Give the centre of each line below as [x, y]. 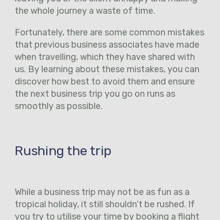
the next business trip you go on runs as [95, 94]
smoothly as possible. [60, 106]
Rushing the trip [65, 151]
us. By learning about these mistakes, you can [107, 69]
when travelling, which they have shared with [105, 57]
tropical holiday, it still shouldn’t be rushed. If [105, 204]
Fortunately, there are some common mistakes [110, 32]
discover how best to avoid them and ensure [105, 81]
